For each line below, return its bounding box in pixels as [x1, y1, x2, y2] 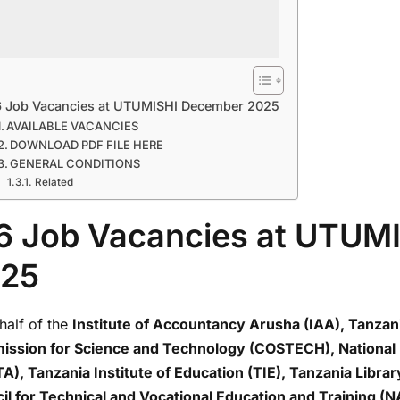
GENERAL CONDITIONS [10, 156, 141, 171]
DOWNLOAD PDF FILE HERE [10, 137, 164, 152]
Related [34, 176, 73, 188]
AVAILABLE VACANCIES [6, 119, 139, 133]
